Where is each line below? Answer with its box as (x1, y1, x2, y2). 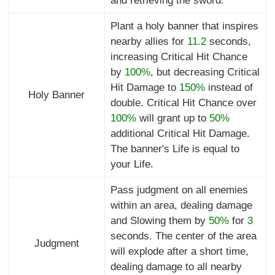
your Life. (110, 158, 153, 171)
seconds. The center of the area (110, 230, 257, 242)
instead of (204, 82, 253, 94)
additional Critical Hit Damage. (110, 128, 250, 140)
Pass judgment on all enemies (110, 184, 248, 196)
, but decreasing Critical (150, 66, 260, 79)
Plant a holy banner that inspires (110, 20, 258, 33)
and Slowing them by (110, 215, 209, 227)
